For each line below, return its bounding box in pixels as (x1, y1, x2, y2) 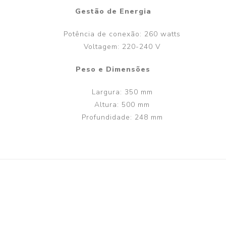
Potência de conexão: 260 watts (64, 29, 181, 39)
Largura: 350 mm (91, 87, 153, 97)
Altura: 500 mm (94, 100, 150, 110)
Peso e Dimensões (76, 65, 150, 75)
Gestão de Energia (75, 7, 151, 17)
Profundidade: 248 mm (81, 112, 163, 123)
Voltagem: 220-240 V (84, 42, 160, 52)
